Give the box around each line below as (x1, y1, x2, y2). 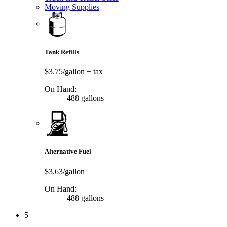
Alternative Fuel (45, 147, 91, 156)
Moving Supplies (45, 2, 99, 11)
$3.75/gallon (45, 67, 87, 77)
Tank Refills (45, 48, 79, 56)
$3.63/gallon (45, 167, 85, 176)
